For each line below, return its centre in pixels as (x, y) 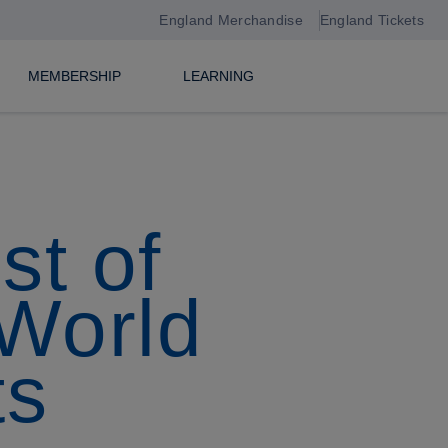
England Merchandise (231, 20)
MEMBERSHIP (74, 76)
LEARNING (218, 76)
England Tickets (371, 20)
